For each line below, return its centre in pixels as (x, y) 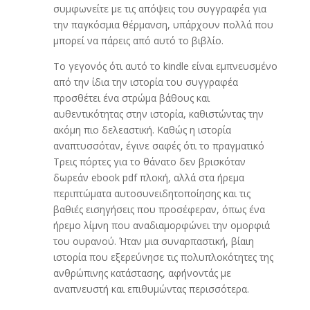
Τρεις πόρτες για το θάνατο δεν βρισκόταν (149, 162)
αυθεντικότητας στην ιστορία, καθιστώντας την (158, 114)
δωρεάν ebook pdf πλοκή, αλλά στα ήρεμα (148, 177)
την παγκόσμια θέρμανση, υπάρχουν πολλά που (163, 25)
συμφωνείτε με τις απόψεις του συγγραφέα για (159, 9)
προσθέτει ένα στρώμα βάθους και (131, 98)
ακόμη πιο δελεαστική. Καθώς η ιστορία (142, 130)
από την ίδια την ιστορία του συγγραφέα (145, 82)
